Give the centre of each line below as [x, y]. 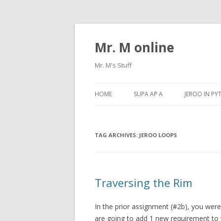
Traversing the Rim [144, 183]
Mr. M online [134, 47]
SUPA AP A [148, 94]
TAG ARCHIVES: [117, 135]
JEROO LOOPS [158, 135]
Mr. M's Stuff [113, 65]
